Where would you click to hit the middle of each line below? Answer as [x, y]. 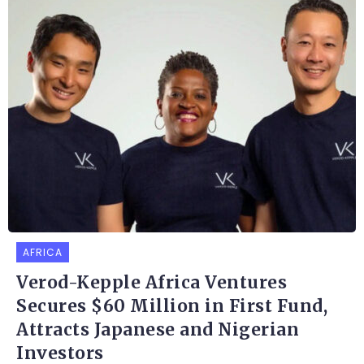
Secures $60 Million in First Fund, [172, 307]
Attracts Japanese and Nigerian [158, 330]
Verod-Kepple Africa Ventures [152, 283]
